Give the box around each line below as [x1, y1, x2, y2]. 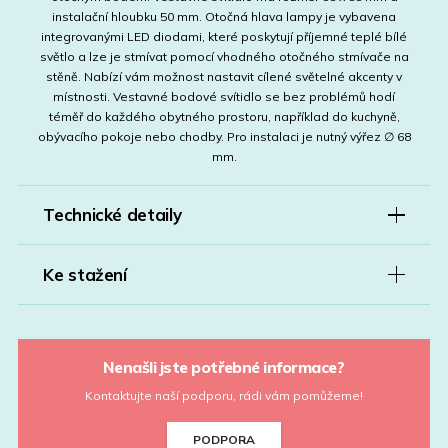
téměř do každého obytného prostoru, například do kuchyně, [48, 108, 400, 124]
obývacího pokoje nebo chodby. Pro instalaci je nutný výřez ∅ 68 [37, 128, 411, 144]
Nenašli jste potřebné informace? [103, 357, 345, 378]
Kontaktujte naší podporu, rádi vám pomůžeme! [85, 388, 363, 404]
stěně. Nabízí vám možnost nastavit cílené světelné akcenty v [46, 68, 402, 84]
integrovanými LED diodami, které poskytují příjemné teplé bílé [41, 28, 407, 44]
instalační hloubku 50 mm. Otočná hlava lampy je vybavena [52, 8, 396, 24]
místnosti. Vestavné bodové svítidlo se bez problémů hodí [53, 88, 395, 104]
